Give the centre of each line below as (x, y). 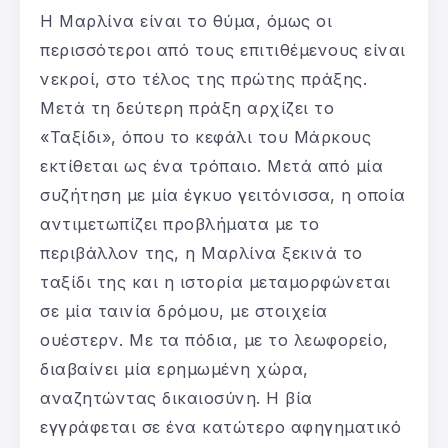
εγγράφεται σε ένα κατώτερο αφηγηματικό (220, 426)
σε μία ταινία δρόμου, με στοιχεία (184, 310)
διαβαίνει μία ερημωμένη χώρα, (174, 368)
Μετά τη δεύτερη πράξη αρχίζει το (187, 107)
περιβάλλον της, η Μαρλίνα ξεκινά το (201, 252)
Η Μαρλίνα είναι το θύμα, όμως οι (186, 20)
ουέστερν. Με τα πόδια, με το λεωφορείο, (214, 339)
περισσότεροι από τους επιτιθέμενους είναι (223, 49)
